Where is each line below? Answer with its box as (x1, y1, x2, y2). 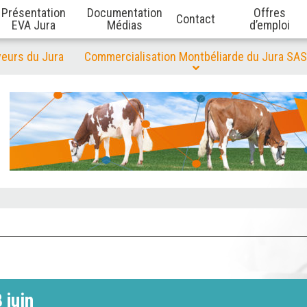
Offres (253, 5, 286, 20)
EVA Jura (11, 18, 56, 32)
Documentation (87, 5, 163, 20)
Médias (107, 18, 143, 32)
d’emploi (249, 18, 290, 32)
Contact (176, 12, 216, 26)
